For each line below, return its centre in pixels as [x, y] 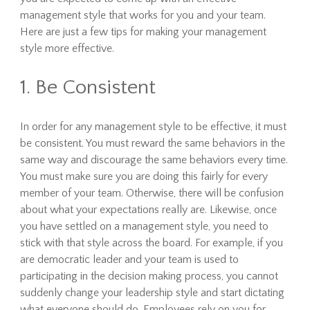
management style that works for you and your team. [143, 15]
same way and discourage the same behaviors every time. [154, 160]
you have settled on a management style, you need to [144, 226]
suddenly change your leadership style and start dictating [152, 293]
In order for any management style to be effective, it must [153, 127]
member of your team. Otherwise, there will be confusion [152, 193]
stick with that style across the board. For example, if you [151, 243]
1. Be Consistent [88, 88]
